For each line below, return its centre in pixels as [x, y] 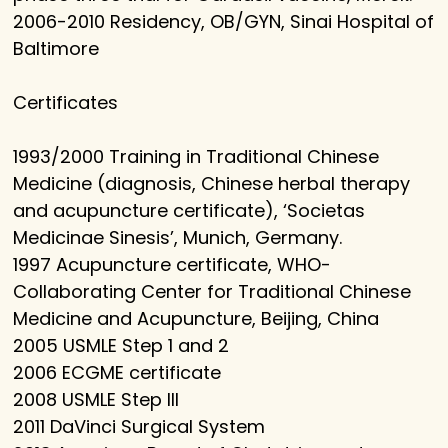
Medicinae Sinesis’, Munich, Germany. [178, 238]
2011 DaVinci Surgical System [139, 427]
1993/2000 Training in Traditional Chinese [196, 157]
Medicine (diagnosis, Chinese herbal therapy [212, 184]
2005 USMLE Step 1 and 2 [121, 346]
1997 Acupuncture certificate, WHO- [172, 265]
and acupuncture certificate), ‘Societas [189, 211]
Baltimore [56, 49]
